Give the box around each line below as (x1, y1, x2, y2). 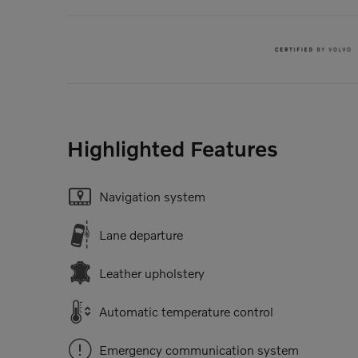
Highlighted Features (67, 135, 278, 161)
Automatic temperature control (99, 303, 273, 319)
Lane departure (99, 226, 183, 242)
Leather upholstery (99, 265, 205, 280)
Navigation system (99, 188, 205, 204)
